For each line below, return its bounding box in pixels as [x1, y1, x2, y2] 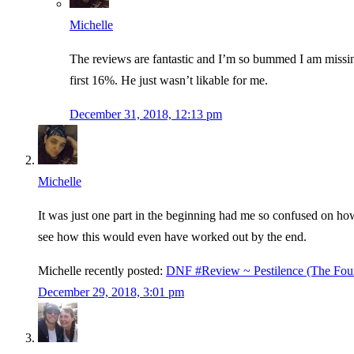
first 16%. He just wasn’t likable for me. [70, 73, 268, 88]
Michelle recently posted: [38, 264, 166, 278]
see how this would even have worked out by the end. [38, 230, 307, 244]
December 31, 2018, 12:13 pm [70, 107, 222, 122]
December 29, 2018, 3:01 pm [38, 285, 184, 299]
